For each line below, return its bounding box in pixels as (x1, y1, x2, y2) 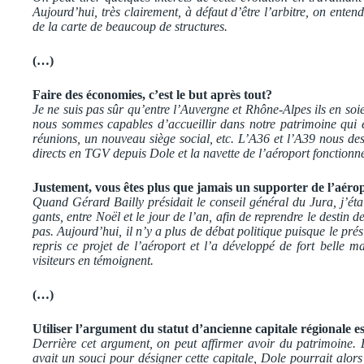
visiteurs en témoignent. (32, 253, 154, 267)
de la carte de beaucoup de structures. (32, 19, 227, 33)
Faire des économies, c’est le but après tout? (32, 87, 272, 102)
